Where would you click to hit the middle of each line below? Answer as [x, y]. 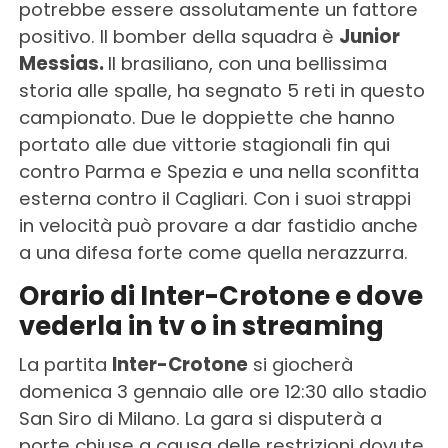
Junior [369, 37]
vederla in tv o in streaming [201, 326]
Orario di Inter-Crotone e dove [220, 296]
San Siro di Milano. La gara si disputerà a [200, 419]
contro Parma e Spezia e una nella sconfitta [218, 172]
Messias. [63, 64]
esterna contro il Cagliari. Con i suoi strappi [214, 199]
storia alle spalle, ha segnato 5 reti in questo [221, 91]
